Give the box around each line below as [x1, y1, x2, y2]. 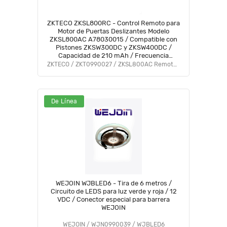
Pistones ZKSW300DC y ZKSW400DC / [55, 44, 172, 51]
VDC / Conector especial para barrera [57, 196, 170, 203]
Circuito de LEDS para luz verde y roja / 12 [50, 187, 177, 195]
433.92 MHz [95, 60, 132, 67]
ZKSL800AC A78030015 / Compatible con [50, 35, 177, 43]
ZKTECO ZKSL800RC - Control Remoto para [47, 19, 180, 27]
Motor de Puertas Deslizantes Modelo [58, 27, 169, 35]
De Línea [51, 98, 78, 105]
